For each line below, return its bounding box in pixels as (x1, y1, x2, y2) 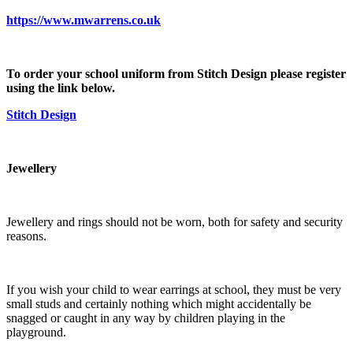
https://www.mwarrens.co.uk (6, 13, 161, 27)
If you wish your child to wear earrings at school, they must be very (6, 282, 341, 296)
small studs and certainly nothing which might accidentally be (6, 296, 311, 310)
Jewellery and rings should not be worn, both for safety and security (6, 214, 343, 229)
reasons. (6, 229, 46, 243)
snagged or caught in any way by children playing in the (6, 310, 285, 325)
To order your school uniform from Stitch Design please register (6, 66, 346, 80)
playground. (6, 325, 66, 339)
